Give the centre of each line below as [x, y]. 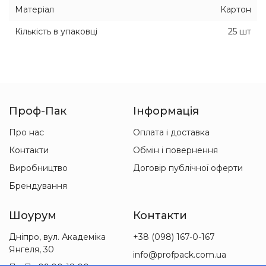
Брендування [38, 186]
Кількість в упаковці [56, 31]
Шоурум [33, 216]
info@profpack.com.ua [180, 255]
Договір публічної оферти [188, 168]
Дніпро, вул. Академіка [57, 237]
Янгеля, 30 [31, 249]
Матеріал [34, 9]
